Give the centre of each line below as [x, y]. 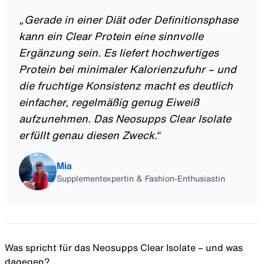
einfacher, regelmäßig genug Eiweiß [109, 102]
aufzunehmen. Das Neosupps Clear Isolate [125, 119]
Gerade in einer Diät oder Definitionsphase [131, 20]
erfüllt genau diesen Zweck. [87, 135]
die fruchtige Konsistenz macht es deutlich [126, 86]
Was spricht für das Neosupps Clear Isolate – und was [124, 248]
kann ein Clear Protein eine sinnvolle [111, 36]
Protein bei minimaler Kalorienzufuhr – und [128, 69]
